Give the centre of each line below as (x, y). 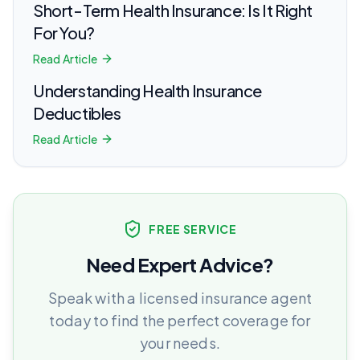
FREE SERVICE (193, 229)
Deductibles (77, 112)
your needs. (180, 342)
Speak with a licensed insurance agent (180, 297)
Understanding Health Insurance (147, 90)
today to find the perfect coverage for (180, 320)
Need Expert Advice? (180, 264)
